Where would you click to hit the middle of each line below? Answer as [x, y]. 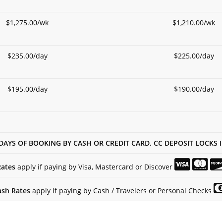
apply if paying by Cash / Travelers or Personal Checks [122, 191]
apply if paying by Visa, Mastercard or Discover [95, 167]
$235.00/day [27, 56]
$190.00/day [194, 89]
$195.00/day [27, 89]
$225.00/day [194, 56]
